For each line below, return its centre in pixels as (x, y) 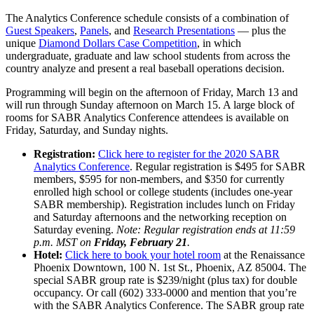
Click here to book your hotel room (143, 254)
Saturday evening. (75, 229)
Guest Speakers (40, 30)
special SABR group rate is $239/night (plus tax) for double (165, 280)
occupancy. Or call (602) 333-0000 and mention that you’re (165, 292)
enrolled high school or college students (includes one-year (163, 191)
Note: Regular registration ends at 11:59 (206, 229)
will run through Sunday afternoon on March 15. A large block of (150, 104)
